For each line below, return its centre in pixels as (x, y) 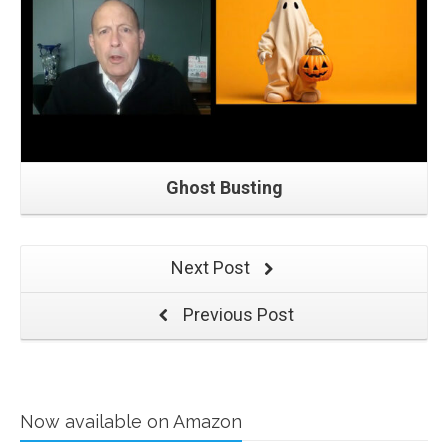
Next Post (212, 268)
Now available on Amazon (131, 422)
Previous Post (236, 315)
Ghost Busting (224, 188)
